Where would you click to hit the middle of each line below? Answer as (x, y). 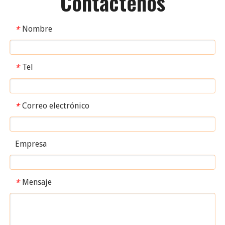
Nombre (37, 29)
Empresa (31, 144)
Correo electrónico (56, 105)
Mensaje (37, 182)
